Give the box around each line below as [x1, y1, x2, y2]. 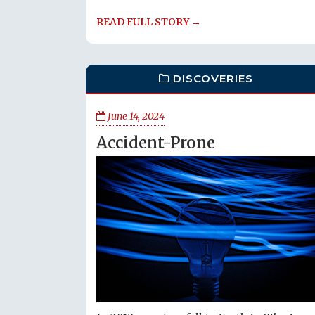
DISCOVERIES [173, 72, 254, 85]
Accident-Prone [96, 133, 215, 153]
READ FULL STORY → [96, 15, 201, 29]
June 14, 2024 [105, 110, 165, 122]
